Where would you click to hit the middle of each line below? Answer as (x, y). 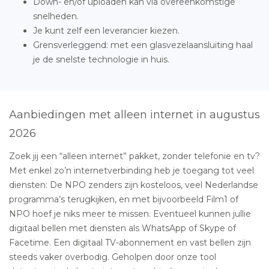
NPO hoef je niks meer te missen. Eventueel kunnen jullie (130, 213)
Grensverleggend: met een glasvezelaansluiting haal (143, 45)
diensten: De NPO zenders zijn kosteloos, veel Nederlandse (134, 185)
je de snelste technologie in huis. (101, 59)
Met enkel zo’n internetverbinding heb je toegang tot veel (131, 170)
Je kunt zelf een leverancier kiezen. (106, 30)
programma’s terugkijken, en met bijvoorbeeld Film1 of (124, 199)
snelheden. (56, 16)
